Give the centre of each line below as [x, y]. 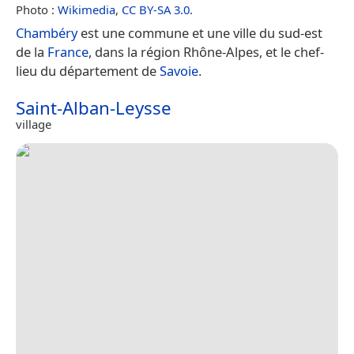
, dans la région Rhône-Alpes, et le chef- [206, 51]
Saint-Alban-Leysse [94, 107]
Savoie [179, 70]
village [34, 124]
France [68, 51]
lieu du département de [88, 70]
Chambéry [47, 32]
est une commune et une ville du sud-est [200, 32]
